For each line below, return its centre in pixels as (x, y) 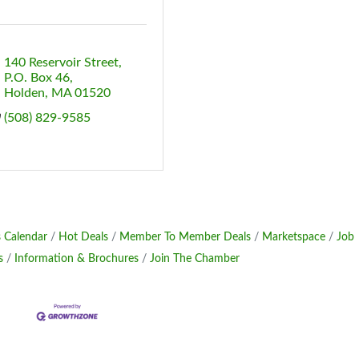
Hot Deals (83, 237)
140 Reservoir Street (62, 62)
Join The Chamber (194, 258)
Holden (25, 93)
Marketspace (293, 237)
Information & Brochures (76, 258)
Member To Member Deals (185, 237)
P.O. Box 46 (37, 77)
